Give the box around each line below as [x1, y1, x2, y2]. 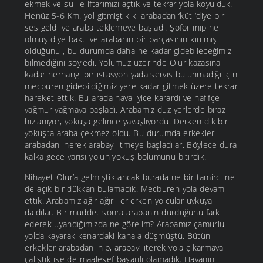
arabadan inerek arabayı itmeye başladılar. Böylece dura [25, 139, 237, 151]
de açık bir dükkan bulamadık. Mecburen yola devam [25, 183, 225, 195]
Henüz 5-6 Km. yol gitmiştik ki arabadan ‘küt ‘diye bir [25, 10, 224, 22]
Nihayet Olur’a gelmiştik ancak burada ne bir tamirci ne [25, 171, 235, 183]
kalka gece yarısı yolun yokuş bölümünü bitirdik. [25, 151, 207, 163]
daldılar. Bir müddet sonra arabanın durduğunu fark [25, 207, 220, 218]
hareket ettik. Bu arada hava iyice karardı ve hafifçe [25, 92, 220, 104]
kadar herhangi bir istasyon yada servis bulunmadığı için [25, 69, 237, 80]
